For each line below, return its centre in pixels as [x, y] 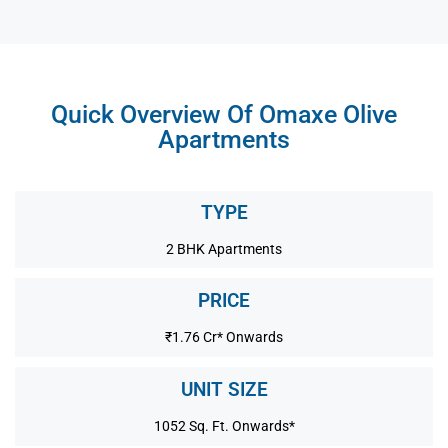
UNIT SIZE [224, 390]
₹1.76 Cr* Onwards [224, 337]
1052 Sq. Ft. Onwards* [224, 426]
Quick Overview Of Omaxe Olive [224, 115]
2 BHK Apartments [224, 249]
